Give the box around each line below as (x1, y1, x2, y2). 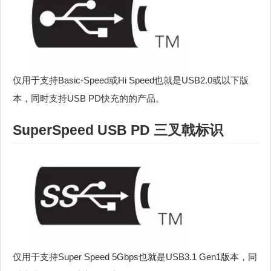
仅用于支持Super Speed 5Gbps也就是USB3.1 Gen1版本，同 (13, 251, 257, 262)
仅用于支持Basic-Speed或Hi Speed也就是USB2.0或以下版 (13, 74, 249, 85)
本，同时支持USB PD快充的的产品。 (13, 93, 165, 103)
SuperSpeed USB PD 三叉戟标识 (13, 122, 223, 138)
